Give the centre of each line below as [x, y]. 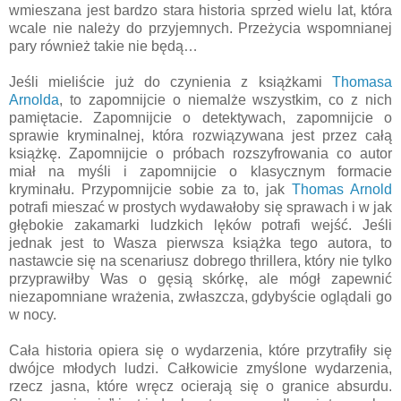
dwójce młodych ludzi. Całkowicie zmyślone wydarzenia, [200, 368]
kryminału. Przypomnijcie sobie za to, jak [150, 189]
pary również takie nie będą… [103, 46]
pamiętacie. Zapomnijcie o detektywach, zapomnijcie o [200, 117]
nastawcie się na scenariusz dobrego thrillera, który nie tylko [200, 260]
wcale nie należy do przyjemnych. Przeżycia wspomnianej [200, 28]
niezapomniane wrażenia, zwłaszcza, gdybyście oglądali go [200, 296]
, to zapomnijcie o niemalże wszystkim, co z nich [226, 99]
